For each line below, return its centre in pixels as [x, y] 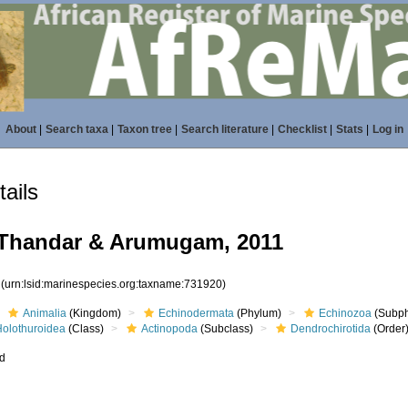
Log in [388, 129]
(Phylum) [258, 313]
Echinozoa [346, 313]
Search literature [224, 129]
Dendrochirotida [331, 329]
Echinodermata [197, 313]
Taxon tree [144, 129]
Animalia [45, 313]
